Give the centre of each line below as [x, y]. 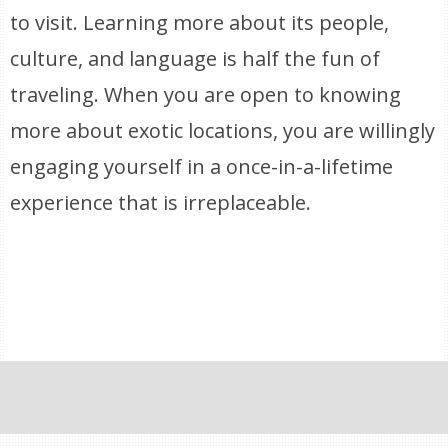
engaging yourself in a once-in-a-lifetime [202, 166]
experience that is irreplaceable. [161, 202]
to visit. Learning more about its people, [200, 22]
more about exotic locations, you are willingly [223, 130]
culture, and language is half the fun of [195, 58]
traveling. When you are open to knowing [206, 94]
